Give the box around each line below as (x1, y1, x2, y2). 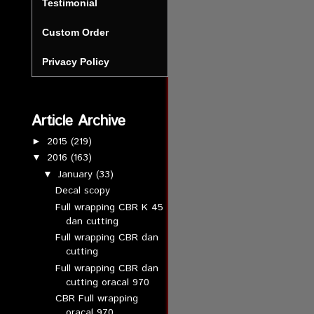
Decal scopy (55, 184, 111, 198)
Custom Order (41, 27, 109, 38)
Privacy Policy (41, 56, 109, 67)
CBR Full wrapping (55, 292, 139, 306)
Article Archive (31, 111, 125, 132)
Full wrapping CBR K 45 (55, 200, 164, 214)
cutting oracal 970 (66, 275, 150, 289)
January (58, 167, 97, 182)
